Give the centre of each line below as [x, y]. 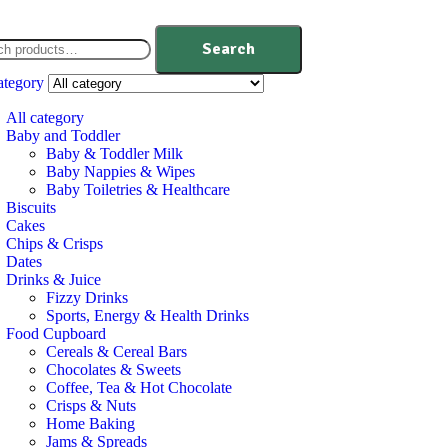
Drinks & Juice [54, 279]
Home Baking [91, 423]
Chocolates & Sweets [114, 369]
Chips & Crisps [55, 243]
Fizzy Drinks [87, 297]
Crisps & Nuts [91, 405]
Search [229, 49]
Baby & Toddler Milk [115, 153]
